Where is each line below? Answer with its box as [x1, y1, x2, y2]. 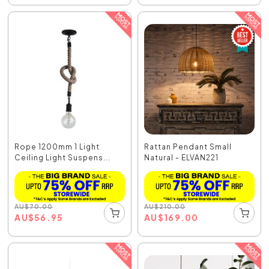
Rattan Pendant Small [144, 142, 232, 152]
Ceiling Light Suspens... [14, 153, 111, 163]
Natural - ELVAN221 [144, 153, 219, 163]
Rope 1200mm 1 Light [14, 142, 100, 152]
